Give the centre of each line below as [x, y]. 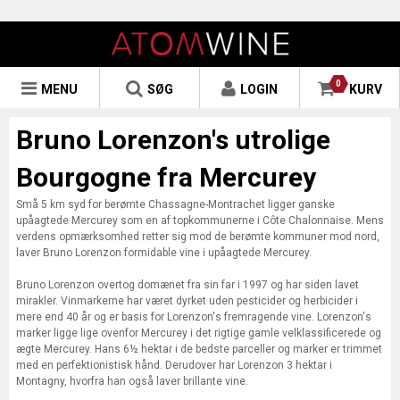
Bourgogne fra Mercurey [166, 177]
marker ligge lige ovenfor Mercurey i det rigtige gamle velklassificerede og [199, 333]
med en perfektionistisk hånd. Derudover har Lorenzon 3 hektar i [174, 365]
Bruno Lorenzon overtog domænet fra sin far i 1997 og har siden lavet [187, 285]
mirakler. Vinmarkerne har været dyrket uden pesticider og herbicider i [187, 301]
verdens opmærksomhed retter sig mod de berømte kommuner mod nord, [198, 237]
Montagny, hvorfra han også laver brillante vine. [132, 381]
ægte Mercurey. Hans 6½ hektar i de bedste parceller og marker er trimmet [199, 349]
